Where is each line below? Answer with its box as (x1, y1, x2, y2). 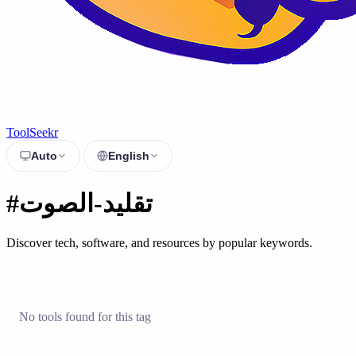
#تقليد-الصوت (19, 189, 153, 219)
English (108, 149, 149, 162)
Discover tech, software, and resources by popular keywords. (6, 235, 312, 250)
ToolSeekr (6, 126, 58, 139)
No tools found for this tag (19, 309, 151, 323)
